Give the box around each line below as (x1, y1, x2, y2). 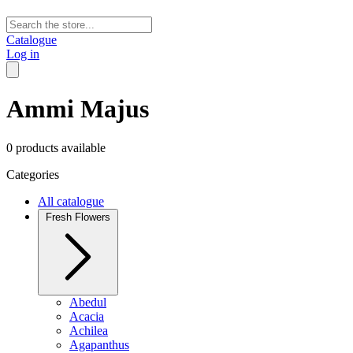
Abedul (69, 295, 106, 309)
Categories (6, 167, 59, 181)
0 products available (6, 140, 106, 154)
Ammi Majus (6, 95, 149, 124)
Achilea (69, 323, 108, 337)
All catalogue (38, 194, 104, 208)
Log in (6, 47, 39, 61)
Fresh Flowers (46, 210, 110, 223)
